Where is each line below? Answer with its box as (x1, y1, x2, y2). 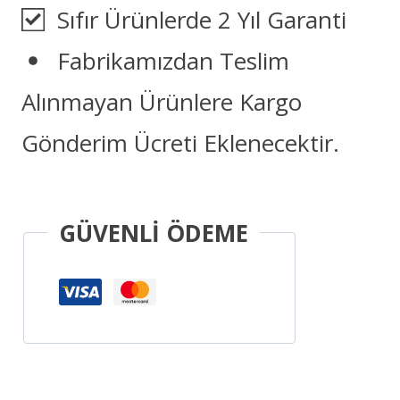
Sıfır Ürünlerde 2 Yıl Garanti (50, 3, 346, 36)
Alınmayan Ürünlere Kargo (21, 85, 302, 118)
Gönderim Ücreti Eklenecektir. (21, 126, 339, 159)
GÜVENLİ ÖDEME (59, 216, 248, 249)
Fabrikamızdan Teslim (50, 44, 289, 77)
